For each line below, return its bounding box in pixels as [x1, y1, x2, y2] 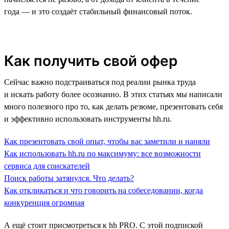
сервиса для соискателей [4, 161, 90, 170]
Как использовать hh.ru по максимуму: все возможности [4, 149, 201, 158]
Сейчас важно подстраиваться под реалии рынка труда [4, 77, 196, 86]
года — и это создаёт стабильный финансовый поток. [4, 7, 192, 16]
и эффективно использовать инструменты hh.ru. [4, 114, 172, 123]
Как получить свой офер [4, 52, 177, 70]
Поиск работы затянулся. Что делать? [4, 173, 134, 182]
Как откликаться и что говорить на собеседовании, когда [4, 186, 203, 195]
